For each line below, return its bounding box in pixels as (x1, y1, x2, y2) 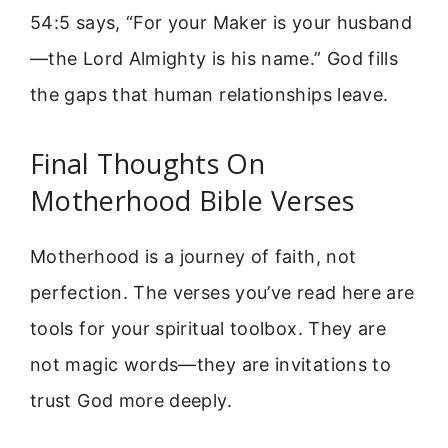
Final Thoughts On (30, 145, 266, 183)
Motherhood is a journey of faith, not (30, 246, 357, 268)
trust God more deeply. (30, 390, 232, 412)
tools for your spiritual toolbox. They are (30, 318, 387, 340)
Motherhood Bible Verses (30, 182, 355, 220)
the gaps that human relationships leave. (30, 84, 389, 106)
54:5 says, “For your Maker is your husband (30, 12, 413, 34)
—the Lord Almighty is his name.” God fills (30, 48, 399, 70)
